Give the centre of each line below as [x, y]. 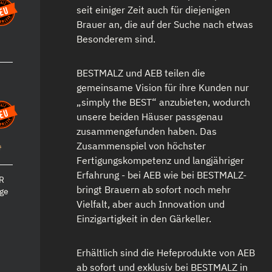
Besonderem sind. [116, 39]
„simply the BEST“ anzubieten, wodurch [163, 102]
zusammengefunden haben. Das [146, 131]
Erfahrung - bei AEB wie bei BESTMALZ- [161, 175]
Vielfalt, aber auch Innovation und [150, 204]
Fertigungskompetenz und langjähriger [160, 160]
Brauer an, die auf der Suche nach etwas [165, 24]
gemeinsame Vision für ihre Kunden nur [162, 87]
